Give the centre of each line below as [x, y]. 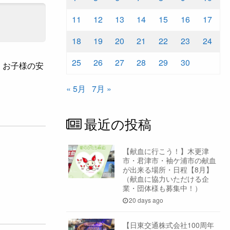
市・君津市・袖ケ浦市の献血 [169, 160]
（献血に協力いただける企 [166, 178]
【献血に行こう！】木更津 [166, 151]
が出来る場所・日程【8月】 [168, 169]
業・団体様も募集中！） [162, 188]
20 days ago [146, 200]
